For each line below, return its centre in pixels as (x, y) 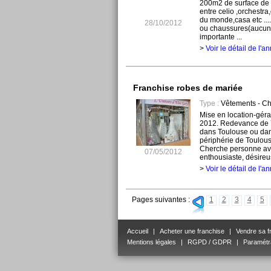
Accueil (138, 231)
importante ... (220, 37)
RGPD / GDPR (210, 242)
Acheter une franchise (192, 231)
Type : (209, 104)
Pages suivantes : (161, 200)
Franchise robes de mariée (188, 87)
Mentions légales (152, 242)
